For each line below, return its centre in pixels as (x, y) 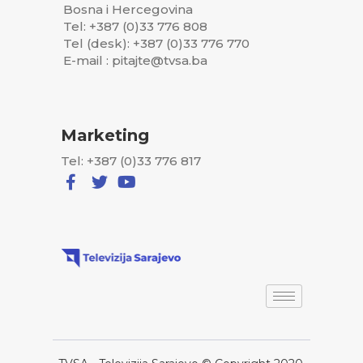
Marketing (105, 135)
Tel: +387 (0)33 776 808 (135, 26)
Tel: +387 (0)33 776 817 (131, 160)
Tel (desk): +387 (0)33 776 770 (156, 43)
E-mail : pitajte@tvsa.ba (135, 60)
